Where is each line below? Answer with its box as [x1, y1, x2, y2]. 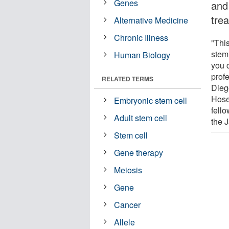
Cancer [114, 198, 141, 211]
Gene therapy [114, 146, 164, 158]
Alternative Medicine [114, 14, 189, 26]
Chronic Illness [114, 31, 169, 43]
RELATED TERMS [102, 74, 153, 83]
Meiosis [114, 164, 143, 176]
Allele [114, 216, 135, 228]
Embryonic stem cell [114, 94, 188, 106]
